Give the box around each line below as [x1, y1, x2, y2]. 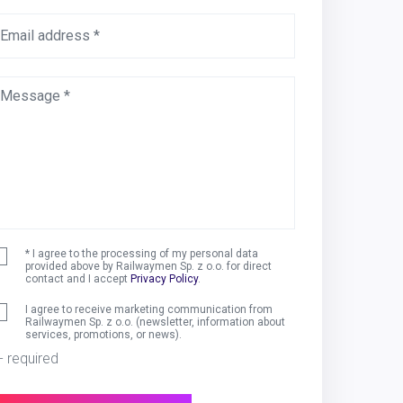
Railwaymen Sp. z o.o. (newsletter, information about [25, 316, 285, 328]
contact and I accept [25, 273, 130, 285]
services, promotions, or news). [25, 328, 182, 341]
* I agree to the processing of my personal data [25, 247, 258, 260]
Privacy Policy [130, 273, 198, 285]
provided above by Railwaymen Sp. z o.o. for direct [25, 260, 272, 273]
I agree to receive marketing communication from [25, 303, 273, 316]
